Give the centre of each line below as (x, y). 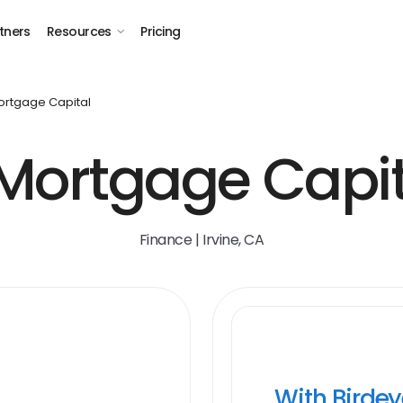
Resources (79, 31)
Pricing (161, 31)
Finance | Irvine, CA (201, 240)
